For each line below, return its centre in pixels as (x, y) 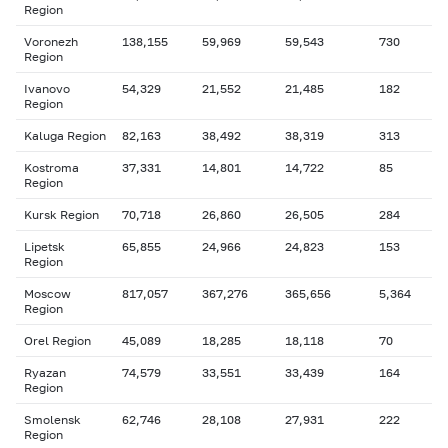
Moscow (47, 293)
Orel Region (57, 340)
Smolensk (52, 419)
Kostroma (51, 167)
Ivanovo (47, 88)
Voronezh (51, 41)
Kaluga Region (65, 135)
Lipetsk (44, 246)
